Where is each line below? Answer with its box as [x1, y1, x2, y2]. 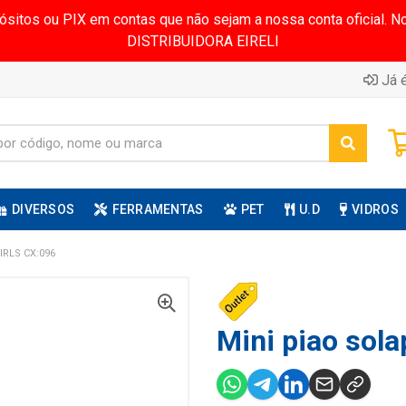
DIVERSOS [11, 202, 75, 217]
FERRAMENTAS [111, 202, 204, 217]
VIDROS [352, 202, 399, 217]
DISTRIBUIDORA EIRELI [127, 33, 279, 50]
